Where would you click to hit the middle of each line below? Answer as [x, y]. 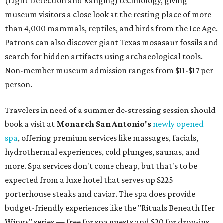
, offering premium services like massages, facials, [108, 138]
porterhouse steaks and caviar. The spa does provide [100, 194]
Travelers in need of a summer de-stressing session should [110, 110]
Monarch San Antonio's [105, 124]
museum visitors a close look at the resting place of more [108, 15]
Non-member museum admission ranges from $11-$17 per [109, 70]
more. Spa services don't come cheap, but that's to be [101, 166]
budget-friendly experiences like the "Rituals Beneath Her [110, 208]
